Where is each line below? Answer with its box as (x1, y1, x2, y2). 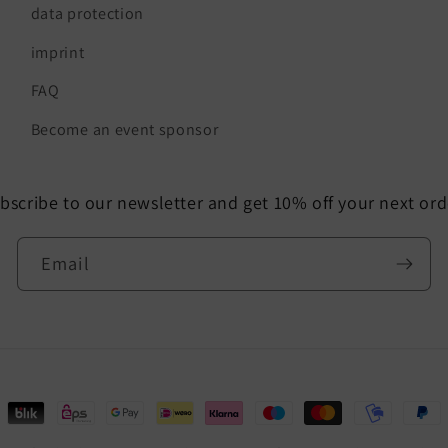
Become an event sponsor (30, 118, 219, 140)
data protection (30, 3, 145, 25)
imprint (30, 41, 85, 63)
